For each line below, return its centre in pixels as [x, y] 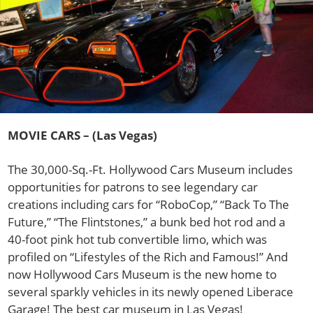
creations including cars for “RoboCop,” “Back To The [149, 205]
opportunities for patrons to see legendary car [133, 187]
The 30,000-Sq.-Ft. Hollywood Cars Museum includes [151, 170]
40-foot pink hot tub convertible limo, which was [138, 240]
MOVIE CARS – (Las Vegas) [84, 136]
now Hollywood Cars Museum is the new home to [143, 275]
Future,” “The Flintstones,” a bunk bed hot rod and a [147, 222]
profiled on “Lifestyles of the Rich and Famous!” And [148, 257]
